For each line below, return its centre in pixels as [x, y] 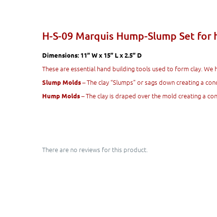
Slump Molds [62, 82]
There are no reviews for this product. [95, 149]
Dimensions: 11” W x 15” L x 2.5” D [92, 55]
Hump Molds [62, 96]
